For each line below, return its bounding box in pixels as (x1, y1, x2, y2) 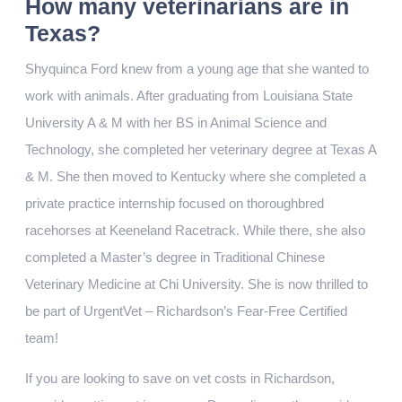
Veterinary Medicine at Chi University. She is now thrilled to (25, 276, 368, 292)
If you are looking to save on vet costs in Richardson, (25, 371, 335, 386)
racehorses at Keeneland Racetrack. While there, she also (25, 223, 365, 238)
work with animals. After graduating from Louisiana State (25, 88, 353, 103)
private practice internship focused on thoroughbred (25, 196, 324, 211)
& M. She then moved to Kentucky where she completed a (25, 169, 366, 184)
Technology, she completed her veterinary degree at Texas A (25, 142, 376, 157)
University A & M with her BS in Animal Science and (25, 115, 327, 130)
